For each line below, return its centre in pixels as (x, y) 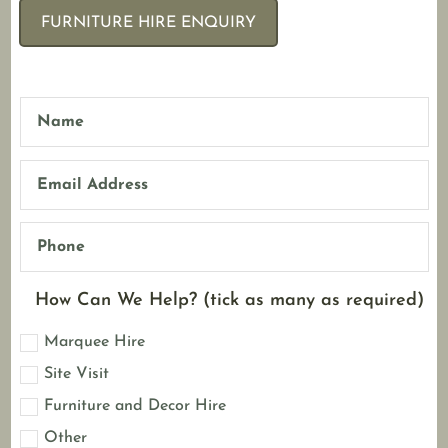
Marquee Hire (94, 341)
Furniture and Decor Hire (134, 405)
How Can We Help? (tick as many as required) (229, 300)
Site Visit (76, 373)
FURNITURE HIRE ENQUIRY (149, 23)
